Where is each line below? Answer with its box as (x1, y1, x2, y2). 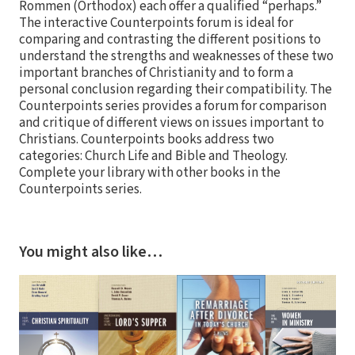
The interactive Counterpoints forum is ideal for (19, 13, 293, 33)
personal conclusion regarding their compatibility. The (19, 80, 332, 100)
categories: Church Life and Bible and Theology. (19, 147, 288, 166)
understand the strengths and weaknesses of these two (19, 47, 334, 67)
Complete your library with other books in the (19, 163, 281, 183)
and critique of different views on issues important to (19, 113, 324, 133)
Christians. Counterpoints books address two (19, 130, 274, 150)
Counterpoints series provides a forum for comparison (19, 97, 326, 116)
